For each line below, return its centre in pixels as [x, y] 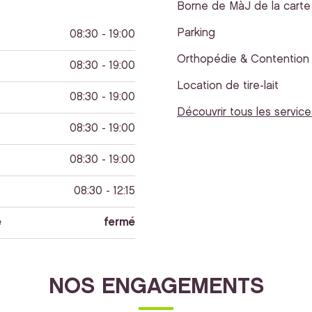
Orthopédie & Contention [243, 60]
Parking [196, 33]
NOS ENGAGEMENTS [156, 287]
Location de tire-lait [228, 86]
